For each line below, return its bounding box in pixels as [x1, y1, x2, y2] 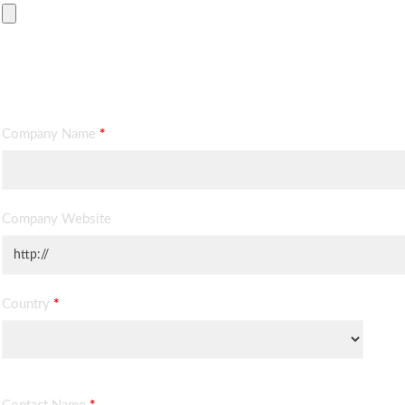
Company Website [2, 212, 111, 227]
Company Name [2, 127, 99, 142]
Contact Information [2, 81, 172, 107]
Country [2, 297, 53, 312]
